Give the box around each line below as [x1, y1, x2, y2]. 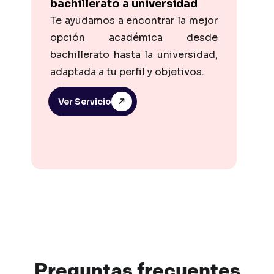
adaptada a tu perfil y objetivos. [50, 65, 204, 78]
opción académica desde [50, 31, 218, 44]
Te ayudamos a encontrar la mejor [50, 13, 218, 27]
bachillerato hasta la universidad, [50, 48, 218, 61]
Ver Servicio [58, 95, 111, 107]
